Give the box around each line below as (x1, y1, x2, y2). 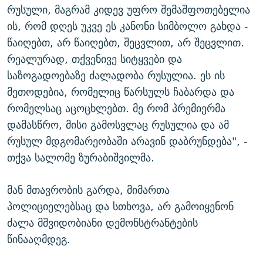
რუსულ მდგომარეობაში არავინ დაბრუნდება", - (7, 132, 248, 150)
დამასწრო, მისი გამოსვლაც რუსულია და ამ (7, 116, 229, 134)
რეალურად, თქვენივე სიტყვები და (7, 50, 182, 68)
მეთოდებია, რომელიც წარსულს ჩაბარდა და (7, 83, 234, 101)
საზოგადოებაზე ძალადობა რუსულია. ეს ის (7, 66, 225, 85)
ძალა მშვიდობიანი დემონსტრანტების (7, 214, 198, 232)
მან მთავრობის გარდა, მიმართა (7, 181, 170, 199)
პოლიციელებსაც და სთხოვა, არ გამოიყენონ (7, 197, 234, 215)
